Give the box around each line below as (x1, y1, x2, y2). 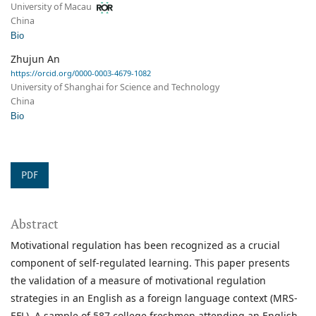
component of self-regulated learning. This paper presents (11, 256, 290, 270)
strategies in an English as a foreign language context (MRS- (11, 291, 298, 305)
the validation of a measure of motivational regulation (11, 274, 266, 288)
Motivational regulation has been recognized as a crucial (11, 238, 280, 253)
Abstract (11, 215, 59, 233)
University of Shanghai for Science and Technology (11, 81, 219, 94)
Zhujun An (11, 52, 60, 66)
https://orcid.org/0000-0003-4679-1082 (11, 68, 151, 79)
